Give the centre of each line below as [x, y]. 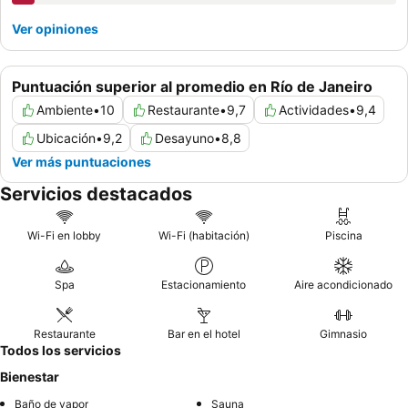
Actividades [314, 110]
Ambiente [65, 110]
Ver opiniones [55, 29]
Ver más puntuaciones [82, 162]
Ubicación [66, 138]
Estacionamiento [204, 285]
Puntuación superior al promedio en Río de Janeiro [192, 87]
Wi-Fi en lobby [65, 236]
